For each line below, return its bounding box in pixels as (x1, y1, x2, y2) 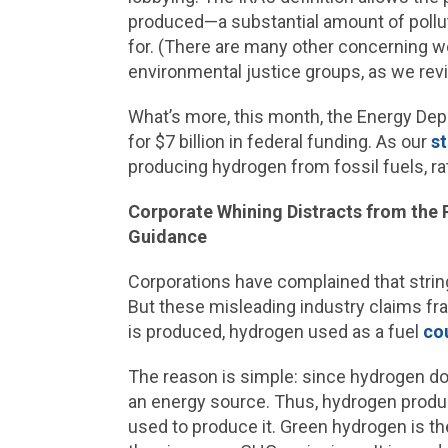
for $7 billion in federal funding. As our (127, 131, 431, 152)
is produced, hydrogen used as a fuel (127, 321, 423, 342)
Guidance (127, 226, 207, 247)
